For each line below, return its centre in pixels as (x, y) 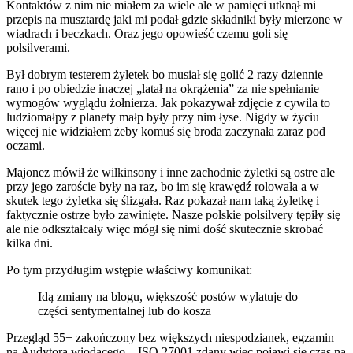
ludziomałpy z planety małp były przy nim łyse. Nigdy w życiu (163, 117)
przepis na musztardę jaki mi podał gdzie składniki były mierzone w (175, 20)
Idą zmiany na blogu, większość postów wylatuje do (168, 297)
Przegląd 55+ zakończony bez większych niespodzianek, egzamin (170, 338)
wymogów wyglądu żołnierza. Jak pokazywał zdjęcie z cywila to (168, 103)
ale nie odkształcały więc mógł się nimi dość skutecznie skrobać (165, 229)
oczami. (26, 146)
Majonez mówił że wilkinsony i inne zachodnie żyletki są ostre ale (171, 173)
